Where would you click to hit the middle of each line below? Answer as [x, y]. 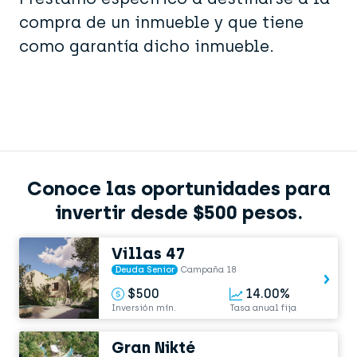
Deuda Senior [145, 269]
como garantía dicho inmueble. [147, 46]
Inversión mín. [144, 308]
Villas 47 [148, 253]
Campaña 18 [209, 269]
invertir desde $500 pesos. [178, 212]
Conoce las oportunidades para [178, 188]
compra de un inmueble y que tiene [161, 22]
